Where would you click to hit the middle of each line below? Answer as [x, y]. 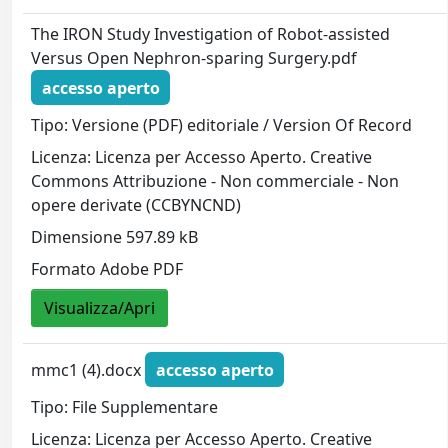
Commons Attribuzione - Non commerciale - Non [215, 181]
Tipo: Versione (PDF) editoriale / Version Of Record [222, 125]
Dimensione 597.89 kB [115, 237]
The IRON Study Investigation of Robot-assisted [211, 34]
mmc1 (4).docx [88, 369]
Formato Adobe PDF [107, 269]
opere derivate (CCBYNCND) [136, 205]
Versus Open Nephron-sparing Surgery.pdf [194, 58]
